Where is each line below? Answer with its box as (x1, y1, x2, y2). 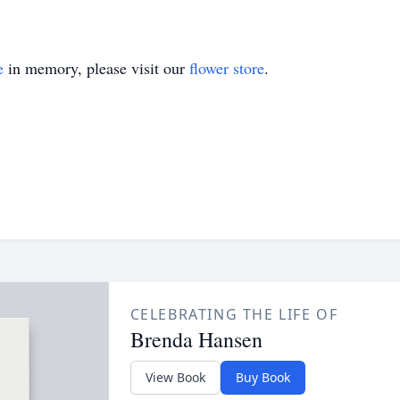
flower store (189, 57, 264, 79)
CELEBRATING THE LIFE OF (129, 304, 338, 324)
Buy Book (235, 369, 290, 386)
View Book (145, 369, 205, 386)
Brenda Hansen (129, 325, 262, 354)
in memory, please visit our (4, 57, 189, 79)
